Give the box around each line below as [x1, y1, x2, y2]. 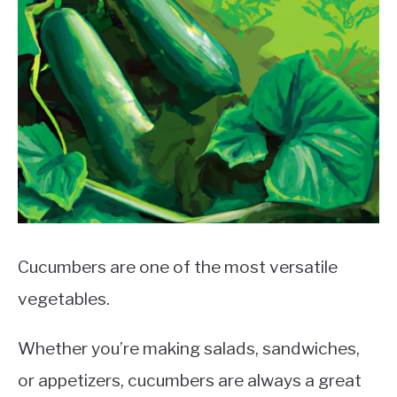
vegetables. [18, 288, 110, 309]
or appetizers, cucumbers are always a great [18, 370, 362, 391]
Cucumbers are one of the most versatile [18, 256, 338, 277]
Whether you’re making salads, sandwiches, [18, 338, 360, 359]
